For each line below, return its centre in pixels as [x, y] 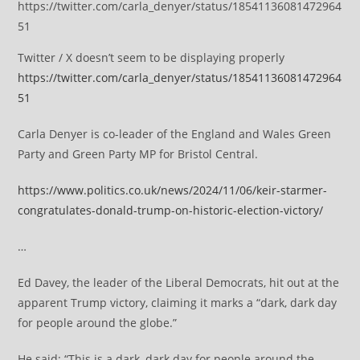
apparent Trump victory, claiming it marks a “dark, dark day [178, 303]
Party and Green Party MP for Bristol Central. [138, 154]
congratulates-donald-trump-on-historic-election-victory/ [171, 210]
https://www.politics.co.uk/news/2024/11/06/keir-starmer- [173, 190]
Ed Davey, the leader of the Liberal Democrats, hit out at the [179, 282]
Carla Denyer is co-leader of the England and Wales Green [175, 134]
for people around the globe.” [98, 323]
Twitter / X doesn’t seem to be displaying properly [151, 57]
